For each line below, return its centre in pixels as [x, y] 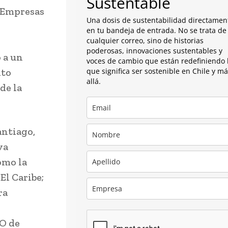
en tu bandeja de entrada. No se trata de [156, 31]
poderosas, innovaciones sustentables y [154, 51]
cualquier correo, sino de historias [145, 41]
